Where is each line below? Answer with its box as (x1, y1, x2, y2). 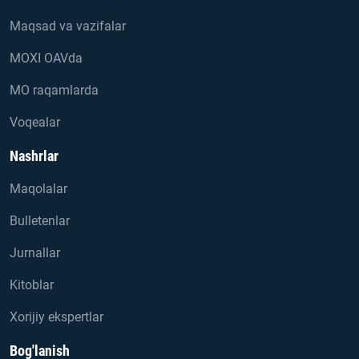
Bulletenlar (10, 213, 70, 228)
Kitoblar (10, 277, 54, 292)
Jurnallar (10, 245, 60, 260)
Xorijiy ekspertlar (10, 309, 103, 325)
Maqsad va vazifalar (10, 18, 126, 34)
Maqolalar (10, 181, 67, 196)
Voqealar (10, 115, 60, 130)
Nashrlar (10, 147, 58, 164)
